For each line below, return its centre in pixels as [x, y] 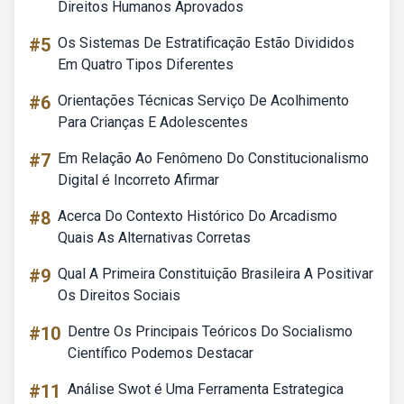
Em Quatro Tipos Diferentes [146, 64]
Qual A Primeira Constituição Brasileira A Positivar [216, 274]
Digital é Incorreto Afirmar [138, 180]
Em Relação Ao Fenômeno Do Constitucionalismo [213, 158]
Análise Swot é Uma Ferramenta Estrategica [206, 389]
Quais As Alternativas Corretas [154, 238]
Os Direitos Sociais [119, 295]
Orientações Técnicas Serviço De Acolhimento [203, 101]
